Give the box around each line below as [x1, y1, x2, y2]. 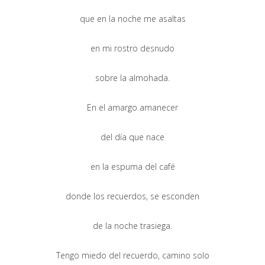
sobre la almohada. [95, 72, 170, 83]
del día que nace [101, 131, 164, 143]
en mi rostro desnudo [91, 42, 174, 54]
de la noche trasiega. [93, 219, 172, 231]
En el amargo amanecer [87, 101, 178, 113]
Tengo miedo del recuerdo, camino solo [56, 249, 209, 261]
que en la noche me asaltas [79, 12, 186, 24]
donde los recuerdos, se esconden [66, 190, 199, 202]
